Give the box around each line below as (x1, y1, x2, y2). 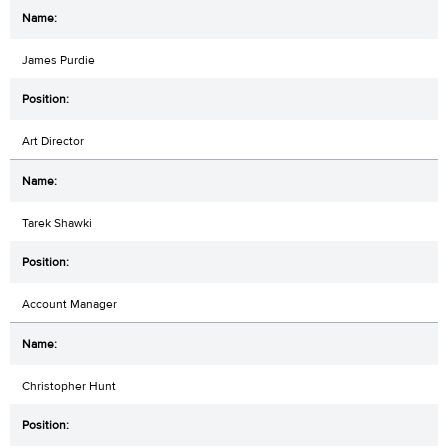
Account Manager (22, 295, 117, 312)
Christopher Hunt (22, 377, 116, 394)
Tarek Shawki (22, 214, 92, 231)
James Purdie (22, 51, 95, 68)
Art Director (22, 132, 84, 149)
